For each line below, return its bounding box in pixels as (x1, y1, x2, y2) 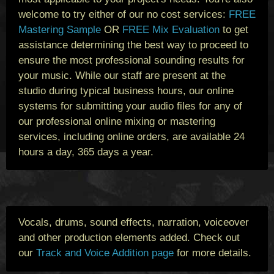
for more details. (174, 247, 251, 259)
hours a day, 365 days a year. (18, 146, 154, 158)
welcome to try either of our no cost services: (18, 8, 229, 20)
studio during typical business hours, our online (18, 84, 234, 97)
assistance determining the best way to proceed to (18, 39, 248, 51)
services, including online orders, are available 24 (18, 130, 245, 143)
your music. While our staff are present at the (18, 69, 226, 81)
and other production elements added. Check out (18, 232, 240, 244)
